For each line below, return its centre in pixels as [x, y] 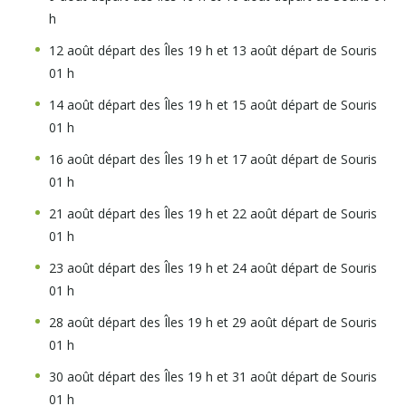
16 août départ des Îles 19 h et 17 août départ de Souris [213, 159]
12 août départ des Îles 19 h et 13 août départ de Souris [213, 50]
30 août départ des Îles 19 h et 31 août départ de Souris [213, 377]
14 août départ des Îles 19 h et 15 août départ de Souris [213, 105]
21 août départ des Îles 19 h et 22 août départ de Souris [213, 213]
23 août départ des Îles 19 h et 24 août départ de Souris [213, 268]
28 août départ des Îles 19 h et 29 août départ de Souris [213, 322]
